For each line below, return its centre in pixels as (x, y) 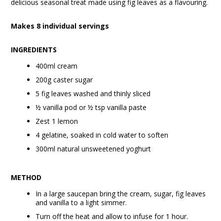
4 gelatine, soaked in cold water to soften (102, 135)
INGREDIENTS (34, 50)
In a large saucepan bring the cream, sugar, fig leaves (121, 194)
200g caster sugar (64, 80)
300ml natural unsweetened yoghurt (93, 149)
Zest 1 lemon (57, 121)
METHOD (26, 177)
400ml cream (57, 66)
